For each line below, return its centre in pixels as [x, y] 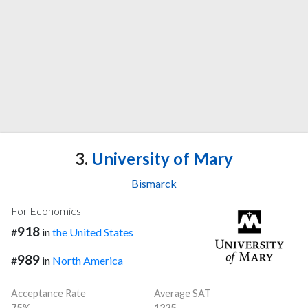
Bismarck [154, 184]
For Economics [46, 211]
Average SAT [183, 294]
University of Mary [161, 159]
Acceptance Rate [48, 294]
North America [88, 261]
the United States [93, 232]
